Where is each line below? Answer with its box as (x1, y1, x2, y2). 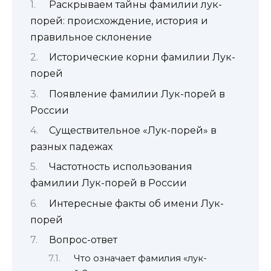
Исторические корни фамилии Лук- (48, 51, 235, 64)
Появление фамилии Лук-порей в (48, 88, 225, 100)
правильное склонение (30, 31, 152, 43)
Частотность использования (48, 161, 192, 173)
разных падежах (30, 140, 113, 152)
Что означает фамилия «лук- (73, 252, 207, 264)
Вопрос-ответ (48, 234, 117, 246)
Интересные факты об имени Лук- (48, 197, 224, 209)
